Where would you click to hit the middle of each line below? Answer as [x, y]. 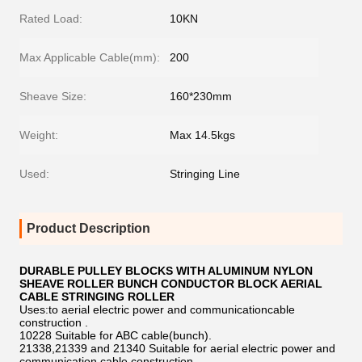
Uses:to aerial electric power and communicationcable [157, 309]
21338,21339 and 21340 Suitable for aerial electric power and [177, 348]
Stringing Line [205, 174]
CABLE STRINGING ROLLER [97, 297]
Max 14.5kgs [202, 135]
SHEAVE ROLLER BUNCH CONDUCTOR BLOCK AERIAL [171, 284]
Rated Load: [51, 19]
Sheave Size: [53, 96]
